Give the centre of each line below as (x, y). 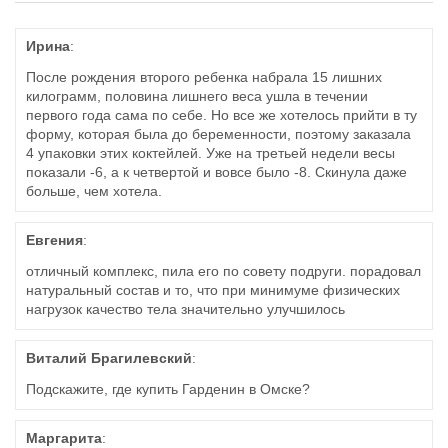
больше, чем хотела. (94, 191)
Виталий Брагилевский (109, 358)
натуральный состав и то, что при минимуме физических (213, 290)
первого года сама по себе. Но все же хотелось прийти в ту (221, 115)
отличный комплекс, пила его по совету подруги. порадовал (223, 271)
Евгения (54, 240)
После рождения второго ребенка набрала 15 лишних (204, 77)
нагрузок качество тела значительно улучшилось (185, 309)
